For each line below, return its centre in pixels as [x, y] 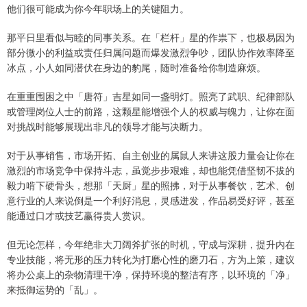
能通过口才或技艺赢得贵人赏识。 [79, 215]
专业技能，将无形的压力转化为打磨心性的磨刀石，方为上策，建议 [151, 259]
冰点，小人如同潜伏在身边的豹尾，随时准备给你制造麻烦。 [136, 67]
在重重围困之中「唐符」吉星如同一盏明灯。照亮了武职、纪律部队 [151, 96]
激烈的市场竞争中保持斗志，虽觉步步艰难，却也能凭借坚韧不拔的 [151, 170]
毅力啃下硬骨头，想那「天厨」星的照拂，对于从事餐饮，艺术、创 [151, 185]
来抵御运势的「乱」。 [55, 289]
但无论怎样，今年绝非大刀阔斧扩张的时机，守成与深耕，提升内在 [151, 244]
